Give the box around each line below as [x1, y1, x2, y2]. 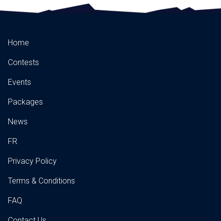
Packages [8, 97, 43, 107]
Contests [8, 58, 39, 68]
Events [8, 77, 31, 87]
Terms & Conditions [8, 176, 75, 186]
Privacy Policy [8, 156, 57, 166]
